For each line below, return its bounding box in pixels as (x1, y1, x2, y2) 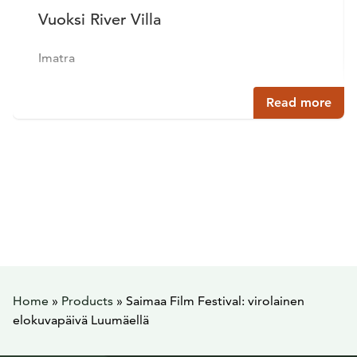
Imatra (38, 50, 75, 65)
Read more (266, 95, 331, 110)
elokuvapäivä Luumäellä (13, 312, 149, 328)
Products (61, 293, 113, 308)
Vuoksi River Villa (38, 10, 161, 29)
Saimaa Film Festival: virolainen (126, 293, 304, 308)
